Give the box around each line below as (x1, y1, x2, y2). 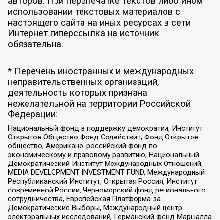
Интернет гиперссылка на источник (7, 27, 159, 39)
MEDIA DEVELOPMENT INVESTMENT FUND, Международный (7, 167, 205, 177)
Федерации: (7, 109, 57, 120)
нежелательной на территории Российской (7, 98, 191, 110)
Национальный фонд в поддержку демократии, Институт (7, 123, 203, 133)
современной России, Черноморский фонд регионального (7, 185, 206, 194)
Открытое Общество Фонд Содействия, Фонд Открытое (7, 132, 198, 141)
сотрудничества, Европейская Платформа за (7, 194, 161, 203)
